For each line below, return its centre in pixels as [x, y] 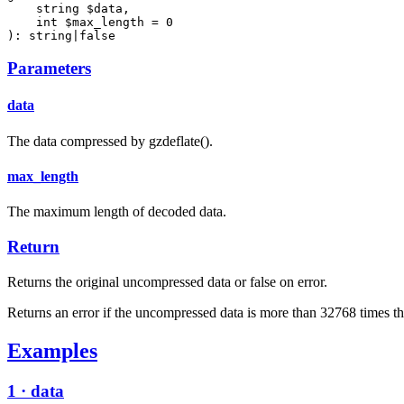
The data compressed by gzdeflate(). [110, 141]
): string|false [61, 35]
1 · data [36, 390]
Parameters [49, 69]
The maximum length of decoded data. [117, 212]
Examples [52, 350]
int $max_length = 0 [90, 22]
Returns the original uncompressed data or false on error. [167, 281]
